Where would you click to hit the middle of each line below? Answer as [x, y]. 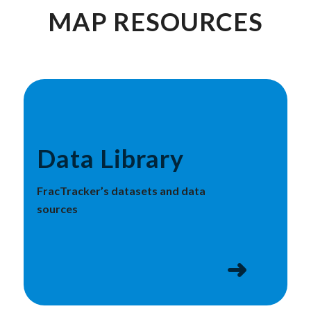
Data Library [110, 159]
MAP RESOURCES [155, 22]
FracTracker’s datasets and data [121, 191]
